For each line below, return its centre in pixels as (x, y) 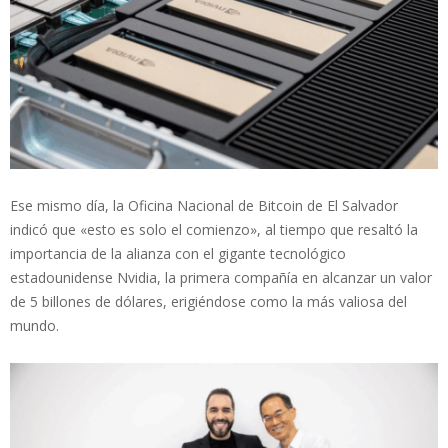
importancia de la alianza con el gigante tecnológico (178, 253)
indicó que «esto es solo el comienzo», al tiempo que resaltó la (214, 229)
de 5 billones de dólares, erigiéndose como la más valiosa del (208, 301)
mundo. (34, 325)
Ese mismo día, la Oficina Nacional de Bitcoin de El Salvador (204, 205)
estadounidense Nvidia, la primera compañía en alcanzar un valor (221, 277)
